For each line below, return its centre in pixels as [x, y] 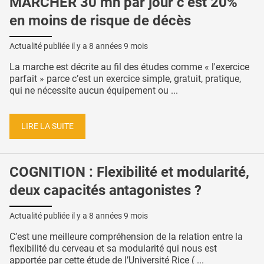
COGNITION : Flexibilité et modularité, [129, 172]
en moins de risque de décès [100, 21]
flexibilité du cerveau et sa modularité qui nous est [113, 249]
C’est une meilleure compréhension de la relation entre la [126, 237]
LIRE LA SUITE [47, 126]
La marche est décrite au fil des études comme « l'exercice [129, 67]
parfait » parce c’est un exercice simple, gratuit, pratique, [125, 79]
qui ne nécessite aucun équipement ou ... [94, 91]
